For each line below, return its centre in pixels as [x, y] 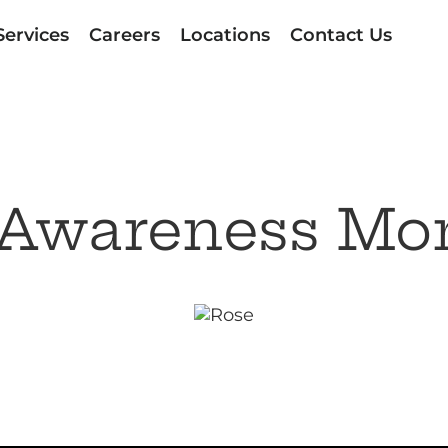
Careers [124, 35]
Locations [224, 35]
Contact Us [340, 35]
